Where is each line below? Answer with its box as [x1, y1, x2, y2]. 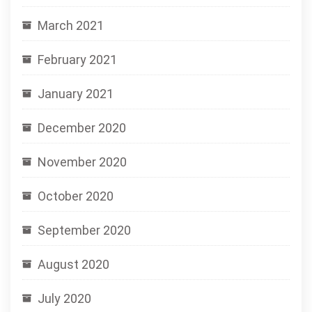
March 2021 [38, 18, 104, 33]
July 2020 [38, 291, 91, 306]
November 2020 [38, 155, 127, 169]
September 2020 [38, 223, 131, 237]
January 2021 [38, 86, 114, 101]
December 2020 [38, 120, 126, 135]
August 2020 [38, 257, 109, 272]
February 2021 [38, 52, 117, 67]
